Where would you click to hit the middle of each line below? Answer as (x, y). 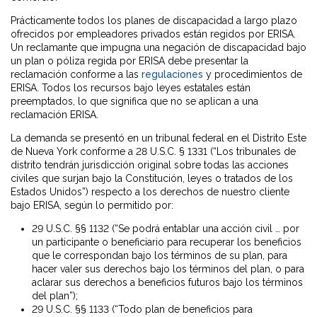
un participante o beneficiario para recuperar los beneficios (167, 242)
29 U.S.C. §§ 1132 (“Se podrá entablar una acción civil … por (166, 229)
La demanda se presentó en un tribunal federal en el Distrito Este (158, 138)
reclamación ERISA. (54, 115)
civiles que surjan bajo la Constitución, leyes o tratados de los (152, 179)
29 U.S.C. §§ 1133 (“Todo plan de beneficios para (142, 310)
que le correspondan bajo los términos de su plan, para (160, 256)
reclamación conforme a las (76, 75)
